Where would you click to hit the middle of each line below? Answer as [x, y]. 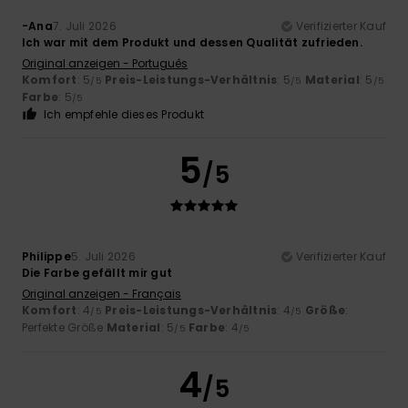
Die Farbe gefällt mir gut [97, 273]
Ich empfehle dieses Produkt [124, 115]
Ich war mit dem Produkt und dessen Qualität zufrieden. [192, 43]
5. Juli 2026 [103, 257]
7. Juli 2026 [84, 26]
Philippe [46, 257]
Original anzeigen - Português [105, 64]
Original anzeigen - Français [102, 294]
